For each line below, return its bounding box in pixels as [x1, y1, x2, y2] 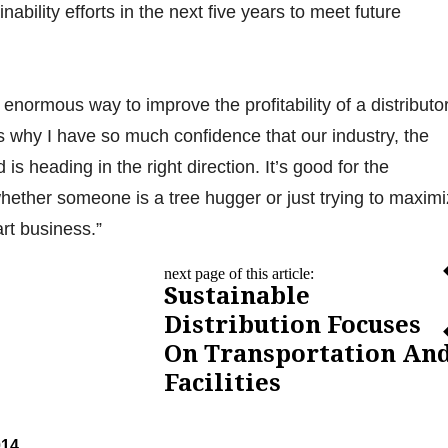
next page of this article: [164, 265, 314, 283]
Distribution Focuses [164, 311, 421, 340]
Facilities [164, 369, 281, 398]
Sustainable [164, 282, 310, 311]
